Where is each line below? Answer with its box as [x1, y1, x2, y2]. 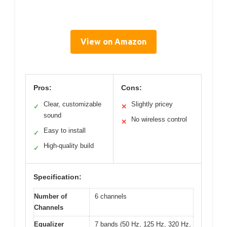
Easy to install [44, 127, 86, 135]
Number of [34, 193, 67, 201]
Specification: [33, 173, 82, 181]
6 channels [95, 193, 127, 201]
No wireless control [131, 116, 187, 124]
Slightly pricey [131, 100, 173, 108]
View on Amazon [81, 37, 146, 47]
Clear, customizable [44, 100, 101, 108]
